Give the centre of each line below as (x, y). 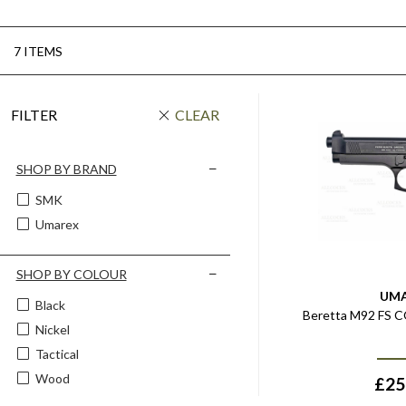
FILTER (34, 115)
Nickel (52, 329)
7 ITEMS (38, 51)
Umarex (57, 224)
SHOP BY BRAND (66, 169)
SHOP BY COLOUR (71, 274)
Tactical (57, 354)
